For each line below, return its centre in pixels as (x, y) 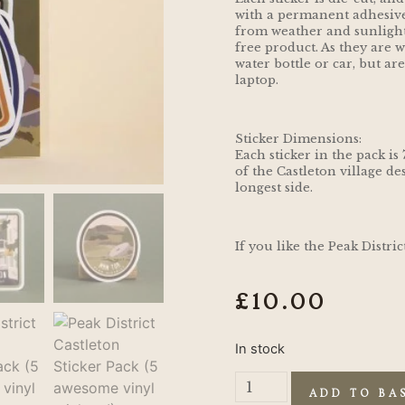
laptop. (256, 80)
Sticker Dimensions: (298, 139)
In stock (259, 348)
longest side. (273, 188)
